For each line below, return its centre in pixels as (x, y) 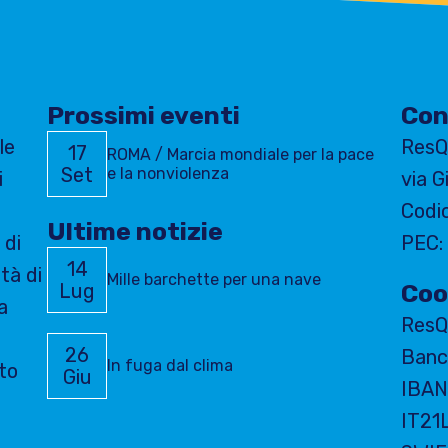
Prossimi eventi (143, 115)
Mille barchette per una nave (214, 280)
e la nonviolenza (168, 173)
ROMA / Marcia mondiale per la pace (240, 154)
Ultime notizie (135, 231)
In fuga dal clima (170, 366)
